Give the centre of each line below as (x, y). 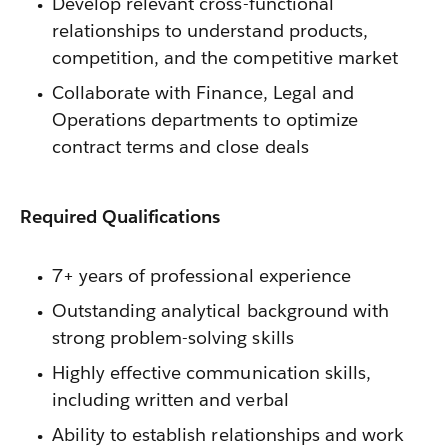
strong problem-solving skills (173, 337)
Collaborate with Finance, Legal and (203, 92)
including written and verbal (170, 399)
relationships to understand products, (210, 30)
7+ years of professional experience (201, 275)
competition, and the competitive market (225, 57)
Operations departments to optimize (205, 119)
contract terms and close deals (180, 146)
